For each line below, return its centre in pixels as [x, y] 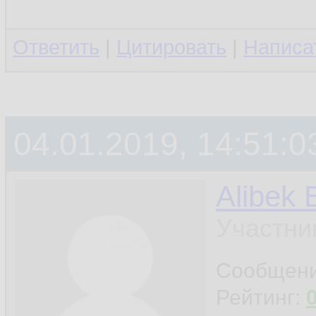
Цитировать [171, 47]
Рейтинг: [261, 297]
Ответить [56, 47]
